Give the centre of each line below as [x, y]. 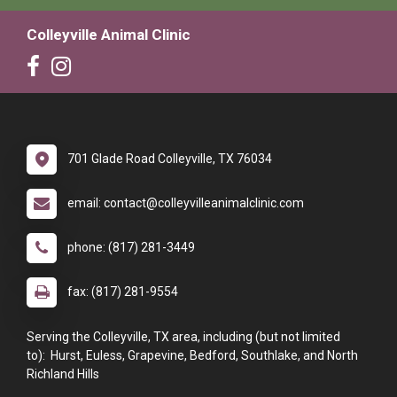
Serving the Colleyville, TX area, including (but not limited [183, 336]
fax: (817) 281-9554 [123, 291]
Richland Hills [63, 374]
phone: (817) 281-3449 [131, 247]
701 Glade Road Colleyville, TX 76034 [170, 158]
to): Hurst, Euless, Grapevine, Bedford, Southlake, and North [192, 355]
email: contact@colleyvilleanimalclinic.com [186, 202]
